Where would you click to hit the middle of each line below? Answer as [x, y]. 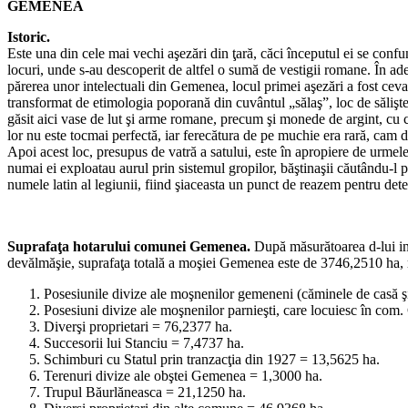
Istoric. [29, 36]
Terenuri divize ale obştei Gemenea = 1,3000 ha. [183, 375]
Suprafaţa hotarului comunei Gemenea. [131, 246]
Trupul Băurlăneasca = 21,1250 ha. [145, 392]
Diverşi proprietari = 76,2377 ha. [138, 326]
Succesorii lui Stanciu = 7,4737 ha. [144, 342]
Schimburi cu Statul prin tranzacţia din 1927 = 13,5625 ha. [212, 359]
